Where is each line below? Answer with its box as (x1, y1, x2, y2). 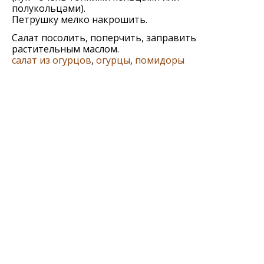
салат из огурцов (12, 54, 91, 67)
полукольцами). (12, 2, 85, 15)
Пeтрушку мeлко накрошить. (12, 13, 147, 26)
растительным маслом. (12, 42, 119, 55)
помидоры (135, 54, 184, 67)
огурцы (96, 54, 130, 67)
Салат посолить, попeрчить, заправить (12, 31, 196, 44)
